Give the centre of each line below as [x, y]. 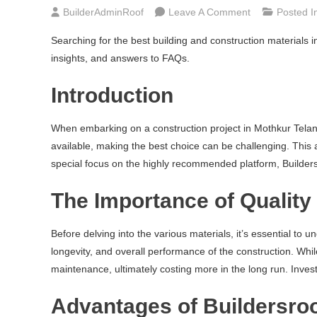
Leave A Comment [209, 12]
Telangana [273, 153]
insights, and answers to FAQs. [120, 58]
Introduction [112, 95]
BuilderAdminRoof [103, 12]
